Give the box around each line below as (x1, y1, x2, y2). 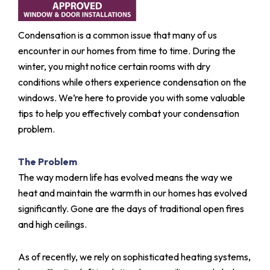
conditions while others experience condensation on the (18, 75, 246, 88)
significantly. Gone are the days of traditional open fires (18, 202, 244, 215)
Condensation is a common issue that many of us (18, 28, 217, 41)
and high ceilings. (18, 218, 87, 230)
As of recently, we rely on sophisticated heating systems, (18, 250, 251, 263)
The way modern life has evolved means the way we (18, 171, 233, 183)
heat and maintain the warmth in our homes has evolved (18, 186, 247, 199)
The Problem (18, 155, 77, 168)
